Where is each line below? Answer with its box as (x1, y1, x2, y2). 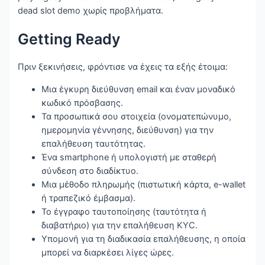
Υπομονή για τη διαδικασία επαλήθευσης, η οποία (41, 233, 246, 244)
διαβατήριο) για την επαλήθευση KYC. (41, 219, 198, 231)
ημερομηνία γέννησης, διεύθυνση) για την (41, 124, 214, 135)
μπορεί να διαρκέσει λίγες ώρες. (41, 247, 174, 258)
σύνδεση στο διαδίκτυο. (41, 165, 139, 176)
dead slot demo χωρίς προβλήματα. (18, 5, 164, 16)
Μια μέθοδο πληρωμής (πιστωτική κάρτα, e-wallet (41, 179, 246, 190)
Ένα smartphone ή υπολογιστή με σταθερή (41, 151, 217, 163)
